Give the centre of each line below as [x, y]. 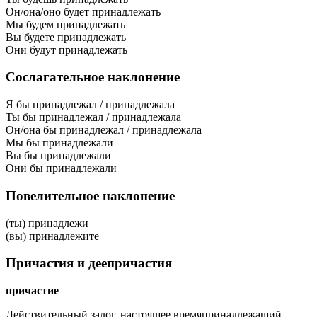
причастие [32, 290]
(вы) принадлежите [52, 236]
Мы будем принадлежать [65, 24]
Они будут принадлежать [67, 50]
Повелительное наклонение [90, 195]
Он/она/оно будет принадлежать [83, 11]
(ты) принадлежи [47, 223]
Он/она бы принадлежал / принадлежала [104, 130]
